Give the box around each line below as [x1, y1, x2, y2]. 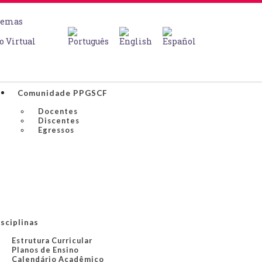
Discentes [37, 116, 80, 125]
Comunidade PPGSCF [17, 88, 107, 98]
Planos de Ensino [12, 245, 79, 254]
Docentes [37, 106, 78, 116]
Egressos [37, 125, 74, 135]
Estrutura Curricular [12, 236, 92, 245]
